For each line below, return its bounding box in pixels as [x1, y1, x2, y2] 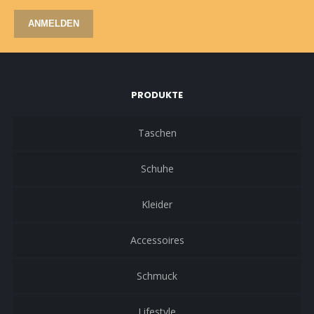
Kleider [142, 197, 172, 211]
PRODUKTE [131, 88, 183, 102]
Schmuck [137, 268, 177, 282]
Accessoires [130, 233, 184, 247]
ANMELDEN [27, 18, 79, 29]
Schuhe [140, 161, 174, 175]
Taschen [137, 125, 177, 139]
